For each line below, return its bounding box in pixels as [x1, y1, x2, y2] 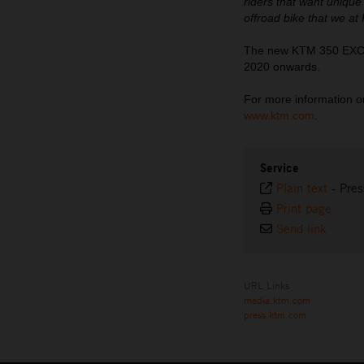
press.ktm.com [244, 308, 306, 322]
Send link [276, 221, 327, 237]
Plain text [276, 180, 327, 197]
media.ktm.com [244, 293, 310, 307]
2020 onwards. [244, 60, 320, 74]
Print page [276, 201, 331, 217]
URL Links [244, 279, 289, 292]
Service [260, 160, 299, 176]
